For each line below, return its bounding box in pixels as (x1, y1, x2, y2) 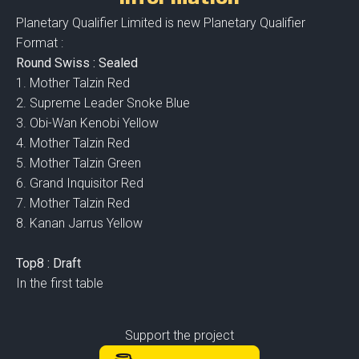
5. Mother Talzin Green (16, 155, 141, 171)
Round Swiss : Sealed (16, 55, 138, 71)
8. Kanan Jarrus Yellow (16, 216, 143, 231)
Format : (16, 35, 67, 50)
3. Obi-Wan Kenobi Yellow (16, 115, 159, 131)
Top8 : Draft (16, 256, 81, 271)
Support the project (125, 328, 234, 343)
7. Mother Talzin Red (16, 196, 130, 211)
